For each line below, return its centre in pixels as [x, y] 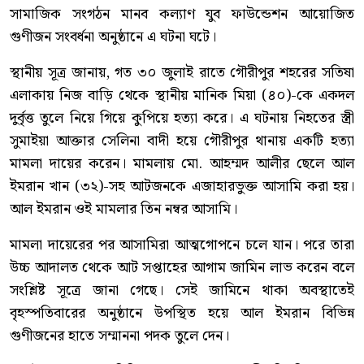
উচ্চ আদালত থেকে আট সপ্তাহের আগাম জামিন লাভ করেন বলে [182, 267]
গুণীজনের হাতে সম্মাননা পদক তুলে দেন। [119, 336]
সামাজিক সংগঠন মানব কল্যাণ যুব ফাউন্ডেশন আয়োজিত [182, 14]
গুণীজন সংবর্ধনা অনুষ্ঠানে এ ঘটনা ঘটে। [113, 37]
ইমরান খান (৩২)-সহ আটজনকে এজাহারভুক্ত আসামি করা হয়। [182, 186]
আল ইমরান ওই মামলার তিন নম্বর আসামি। [123, 209]
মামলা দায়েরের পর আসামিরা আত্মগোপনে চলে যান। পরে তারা [182, 245]
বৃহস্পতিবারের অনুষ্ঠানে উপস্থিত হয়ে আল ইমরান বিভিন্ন [182, 313]
